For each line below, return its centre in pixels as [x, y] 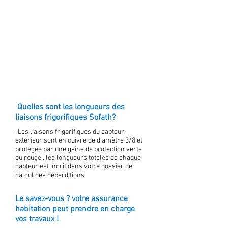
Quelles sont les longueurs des [70, 107]
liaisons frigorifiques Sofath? [65, 118]
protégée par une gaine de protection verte [79, 149]
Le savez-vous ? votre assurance [72, 199]
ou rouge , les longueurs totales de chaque [78, 158]
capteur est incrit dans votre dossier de [74, 167]
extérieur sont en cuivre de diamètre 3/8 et [79, 141]
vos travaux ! [37, 219]
